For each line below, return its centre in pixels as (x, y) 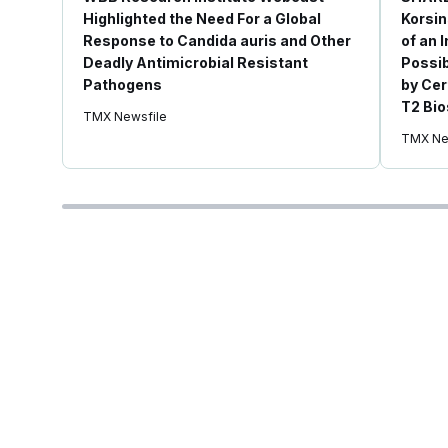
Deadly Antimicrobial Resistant (195, 62)
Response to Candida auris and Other (217, 40)
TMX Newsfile (125, 116)
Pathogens (122, 84)
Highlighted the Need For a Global (202, 18)
